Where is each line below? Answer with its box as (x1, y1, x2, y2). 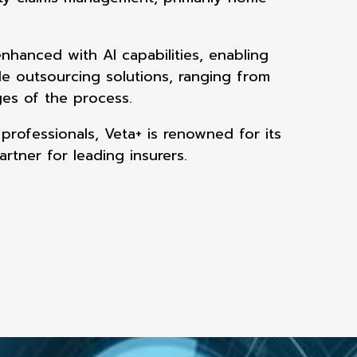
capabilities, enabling (122, 44, 269, 66)
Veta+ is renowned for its (104, 123, 281, 145)
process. (73, 87, 132, 109)
